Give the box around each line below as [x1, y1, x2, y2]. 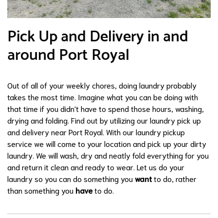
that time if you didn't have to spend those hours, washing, [7, 103, 204, 114]
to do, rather [152, 173, 197, 184]
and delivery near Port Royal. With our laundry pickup [7, 127, 185, 137]
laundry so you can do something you [7, 173, 135, 184]
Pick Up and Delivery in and [7, 24, 188, 50]
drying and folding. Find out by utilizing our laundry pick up [7, 115, 201, 126]
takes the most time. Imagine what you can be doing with [7, 91, 198, 102]
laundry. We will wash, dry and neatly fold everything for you [7, 150, 209, 161]
